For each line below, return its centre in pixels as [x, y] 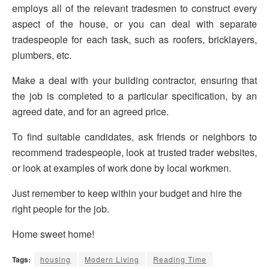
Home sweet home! [53, 234]
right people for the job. [61, 208]
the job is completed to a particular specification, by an [134, 95]
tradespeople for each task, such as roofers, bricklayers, [134, 39]
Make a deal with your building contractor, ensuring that [134, 80]
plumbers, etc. [42, 55]
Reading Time [180, 259]
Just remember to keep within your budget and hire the [127, 193]
